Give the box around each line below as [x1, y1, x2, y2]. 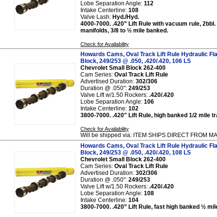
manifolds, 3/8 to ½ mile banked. [80, 27, 168, 34]
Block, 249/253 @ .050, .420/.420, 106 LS [80, 57, 191, 64]
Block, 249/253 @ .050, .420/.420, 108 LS [80, 149, 191, 156]
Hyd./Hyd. [112, 13, 139, 20]
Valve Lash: [80, 13, 112, 20]
